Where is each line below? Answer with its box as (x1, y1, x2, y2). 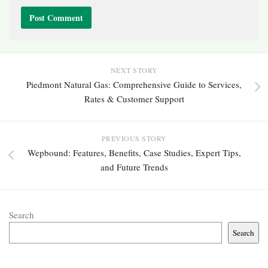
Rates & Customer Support (84, 93, 184, 105)
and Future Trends (100, 161, 168, 173)
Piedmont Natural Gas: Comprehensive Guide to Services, (26, 78, 242, 91)
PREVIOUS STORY (101, 133, 167, 144)
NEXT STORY (110, 65, 158, 75)
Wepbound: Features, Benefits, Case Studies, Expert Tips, (27, 147, 241, 159)
